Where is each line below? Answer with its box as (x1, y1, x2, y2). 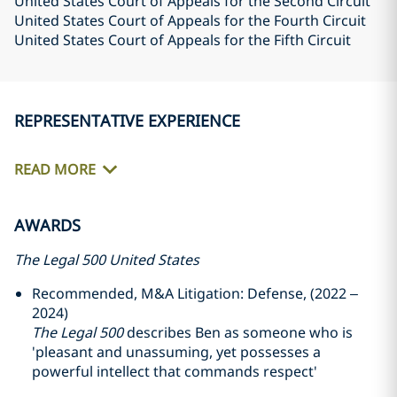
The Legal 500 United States (14, 250, 199, 269)
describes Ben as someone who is (123, 323, 353, 342)
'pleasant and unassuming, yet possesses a (32, 342, 321, 362)
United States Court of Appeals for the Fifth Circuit (14, 30, 351, 50)
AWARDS (14, 214, 81, 236)
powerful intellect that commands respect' (32, 362, 317, 381)
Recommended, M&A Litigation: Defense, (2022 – (32, 284, 358, 303)
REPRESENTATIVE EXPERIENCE (14, 110, 240, 131)
